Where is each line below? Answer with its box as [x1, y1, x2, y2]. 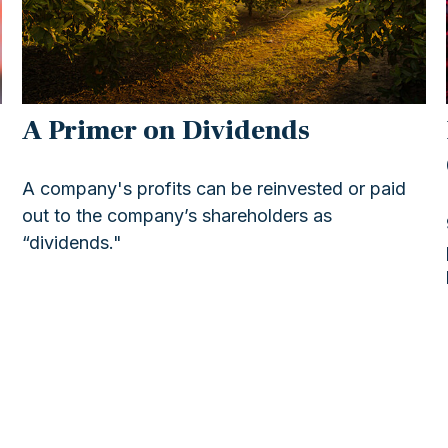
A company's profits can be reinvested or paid [22, 177, 407, 199]
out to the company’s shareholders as [22, 204, 333, 226]
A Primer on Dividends [22, 112, 311, 148]
